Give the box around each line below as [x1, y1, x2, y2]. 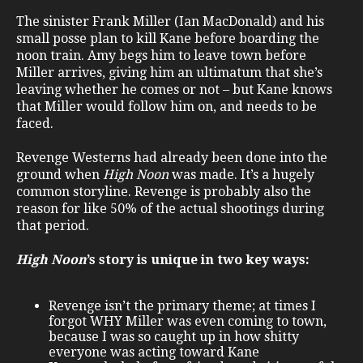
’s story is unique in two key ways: [87, 252, 313, 268]
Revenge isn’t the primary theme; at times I [49, 298, 316, 314]
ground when [16, 167, 103, 183]
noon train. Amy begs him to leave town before [16, 48, 306, 64]
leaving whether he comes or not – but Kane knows [16, 82, 332, 98]
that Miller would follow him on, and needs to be [16, 99, 317, 115]
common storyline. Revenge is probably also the [16, 184, 311, 200]
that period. [16, 218, 92, 234]
